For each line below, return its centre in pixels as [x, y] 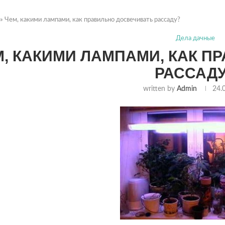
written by [160, 89]
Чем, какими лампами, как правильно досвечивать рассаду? [92, 20]
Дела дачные [195, 38]
